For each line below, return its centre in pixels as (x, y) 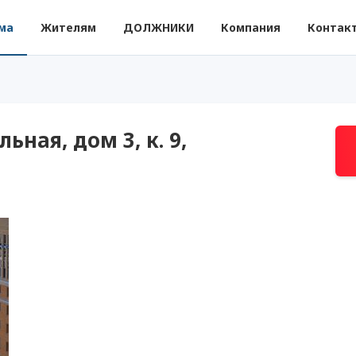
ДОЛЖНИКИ (159, 27)
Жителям (68, 27)
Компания (251, 27)
